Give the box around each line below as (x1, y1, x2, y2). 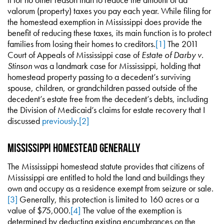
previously (42, 115, 77, 126)
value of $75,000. (7, 204, 70, 216)
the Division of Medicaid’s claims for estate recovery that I (7, 104, 205, 115)
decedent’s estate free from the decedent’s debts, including (7, 93, 208, 104)
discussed (7, 115, 42, 126)
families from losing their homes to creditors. (7, 38, 155, 49)
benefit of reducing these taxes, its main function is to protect (7, 27, 211, 38)
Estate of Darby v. (141, 49, 203, 60)
